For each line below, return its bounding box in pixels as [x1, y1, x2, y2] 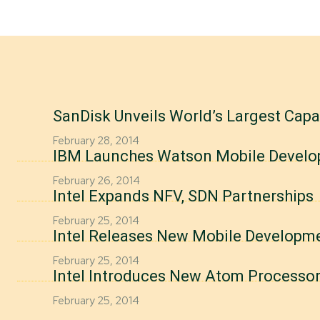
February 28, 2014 [53, 134, 139, 148]
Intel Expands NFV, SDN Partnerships [53, 187, 314, 205]
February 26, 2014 [53, 174, 140, 188]
